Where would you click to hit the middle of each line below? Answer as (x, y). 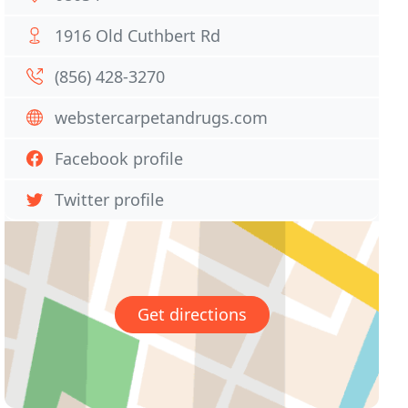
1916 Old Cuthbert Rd (138, 36)
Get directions (192, 315)
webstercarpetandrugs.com (162, 117)
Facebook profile (119, 158)
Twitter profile (110, 199)
